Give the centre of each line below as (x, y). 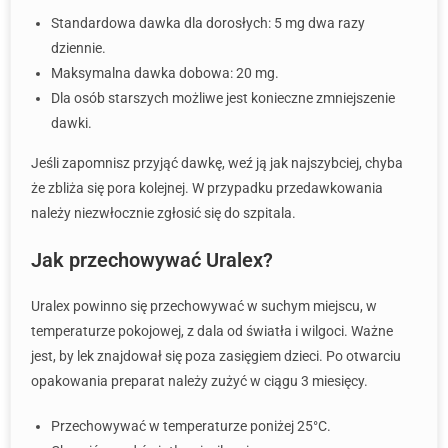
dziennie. (78, 48)
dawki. (71, 123)
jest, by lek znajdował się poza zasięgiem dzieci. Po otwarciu (216, 356)
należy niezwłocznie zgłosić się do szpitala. (163, 213)
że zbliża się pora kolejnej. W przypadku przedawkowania (207, 188)
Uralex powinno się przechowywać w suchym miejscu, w (204, 306)
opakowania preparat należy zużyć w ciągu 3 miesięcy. (199, 381)
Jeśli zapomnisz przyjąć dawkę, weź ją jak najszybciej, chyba (217, 163)
